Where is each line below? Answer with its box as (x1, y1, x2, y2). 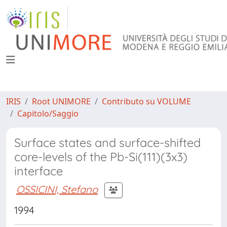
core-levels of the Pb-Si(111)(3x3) (14, 149, 187, 164)
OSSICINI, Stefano (16, 182, 98, 196)
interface (14, 164, 63, 178)
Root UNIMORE (32, 96, 91, 107)
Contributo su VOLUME (102, 96, 191, 107)
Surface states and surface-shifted (14, 135, 201, 150)
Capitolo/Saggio (17, 108, 79, 119)
